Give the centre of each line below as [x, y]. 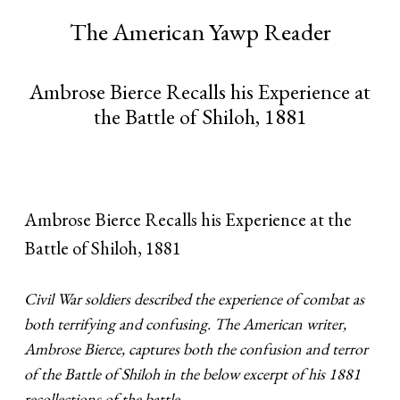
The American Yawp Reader [200, 31]
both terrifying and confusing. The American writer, [186, 324]
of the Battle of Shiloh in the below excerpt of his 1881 [193, 374]
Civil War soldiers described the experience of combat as [195, 299]
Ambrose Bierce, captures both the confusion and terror [196, 349]
